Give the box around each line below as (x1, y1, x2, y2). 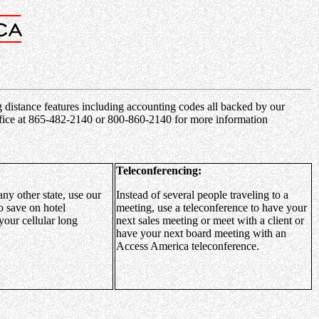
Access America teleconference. (116, 240, 259, 252)
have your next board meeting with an (116, 227, 286, 239)
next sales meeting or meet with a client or (116, 214, 304, 226)
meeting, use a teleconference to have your (116, 202, 307, 214)
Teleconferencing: (116, 164, 202, 177)
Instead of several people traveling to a (116, 189, 288, 201)
